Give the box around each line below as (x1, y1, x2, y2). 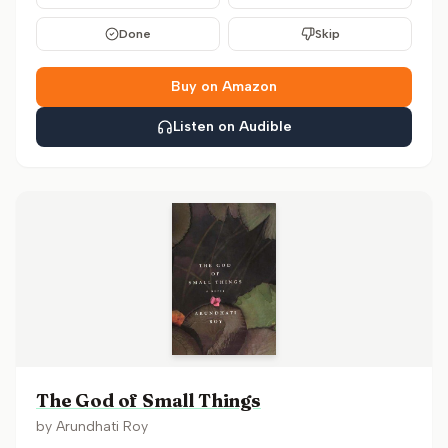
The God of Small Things (36, 389, 261, 412)
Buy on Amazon (171, 78, 277, 95)
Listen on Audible (172, 118, 292, 135)
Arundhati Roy (56, 418, 148, 435)
